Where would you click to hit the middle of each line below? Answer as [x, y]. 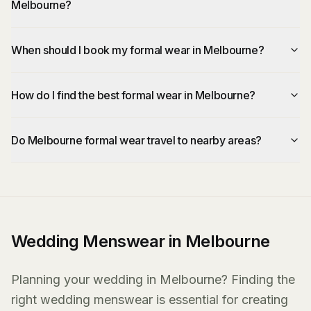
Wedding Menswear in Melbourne [141, 241]
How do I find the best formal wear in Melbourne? [133, 95]
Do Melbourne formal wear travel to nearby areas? [136, 140]
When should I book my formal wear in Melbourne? [138, 50]
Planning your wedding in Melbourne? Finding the [153, 279]
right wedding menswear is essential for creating [150, 300]
